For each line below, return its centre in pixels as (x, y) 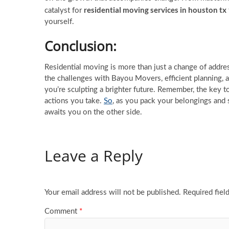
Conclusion (79, 46)
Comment (62, 211)
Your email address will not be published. (113, 193)
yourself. (59, 22)
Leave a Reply (94, 155)
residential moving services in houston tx (155, 10)
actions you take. (74, 101)
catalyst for (64, 10)
